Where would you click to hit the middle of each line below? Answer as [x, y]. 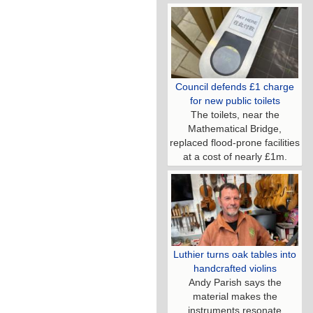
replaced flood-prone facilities [235, 143]
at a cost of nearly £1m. [235, 157]
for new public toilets [235, 101]
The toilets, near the [235, 115]
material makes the [235, 296]
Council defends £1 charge [235, 87]
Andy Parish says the [235, 282]
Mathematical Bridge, [235, 129]
